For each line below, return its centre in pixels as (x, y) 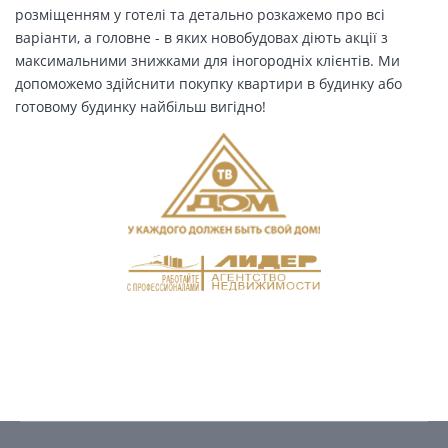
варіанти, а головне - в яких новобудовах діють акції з (201, 37)
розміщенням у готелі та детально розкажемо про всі (200, 14)
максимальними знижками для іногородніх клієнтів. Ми (207, 60)
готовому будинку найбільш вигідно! (140, 106)
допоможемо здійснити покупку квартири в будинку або (208, 83)
